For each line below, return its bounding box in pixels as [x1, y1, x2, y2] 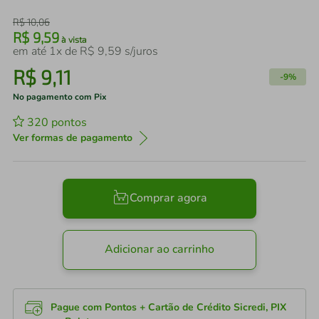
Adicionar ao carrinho [105, 241, 214, 258]
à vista [59, 34, 87, 44]
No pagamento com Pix [13, 91, 107, 103]
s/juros [122, 43, 158, 59]
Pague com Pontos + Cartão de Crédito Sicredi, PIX [51, 300, 286, 314]
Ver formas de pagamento [13, 131, 132, 145]
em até [13, 43, 49, 59]
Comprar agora [129, 190, 207, 206]
